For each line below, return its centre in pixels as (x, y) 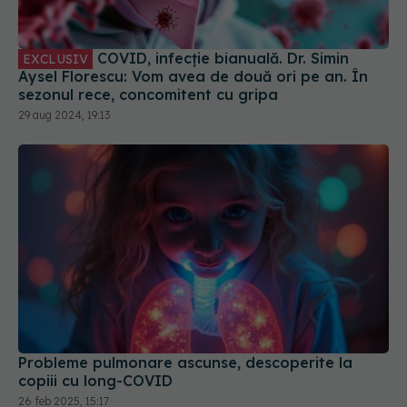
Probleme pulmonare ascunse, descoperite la (185, 362)
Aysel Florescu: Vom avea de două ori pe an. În (193, 77)
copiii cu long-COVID (95, 380)
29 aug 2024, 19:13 (64, 115)
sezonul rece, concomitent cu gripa (148, 95)
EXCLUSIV (55, 60)
